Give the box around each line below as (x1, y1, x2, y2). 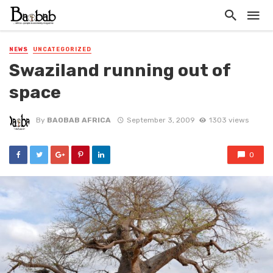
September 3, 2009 (126, 115, 195, 124)
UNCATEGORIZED (33, 46, 91, 52)
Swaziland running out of (9, 60, 230, 81)
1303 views (208, 115, 249, 124)
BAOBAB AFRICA (47, 115, 111, 124)
